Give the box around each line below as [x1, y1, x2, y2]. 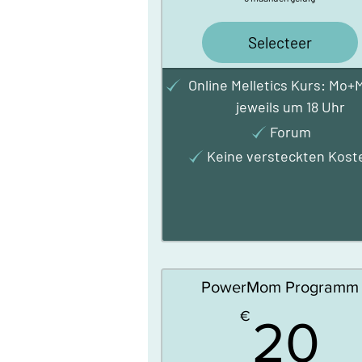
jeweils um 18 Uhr [236, 98, 346, 116]
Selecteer [247, 33, 312, 52]
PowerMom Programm [200, 277, 359, 296]
